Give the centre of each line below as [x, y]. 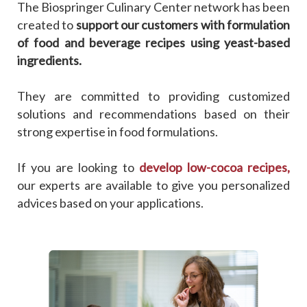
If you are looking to [76, 167]
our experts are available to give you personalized [153, 185]
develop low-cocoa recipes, [212, 167]
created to [46, 24]
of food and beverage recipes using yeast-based [153, 42]
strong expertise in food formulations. [118, 131]
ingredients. [50, 60]
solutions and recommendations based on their [153, 113]
